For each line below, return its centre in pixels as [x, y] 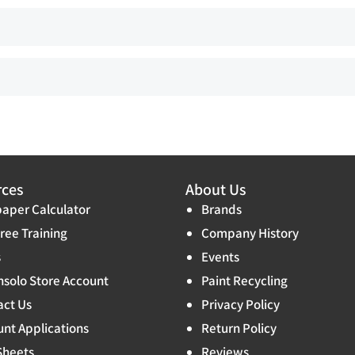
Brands [221, 210]
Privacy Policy [240, 305]
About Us [216, 190]
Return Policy [239, 328]
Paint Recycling [244, 281]
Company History [250, 233]
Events [220, 257]
